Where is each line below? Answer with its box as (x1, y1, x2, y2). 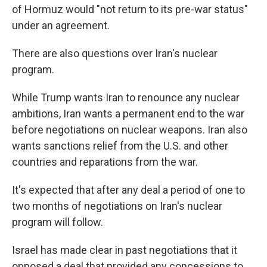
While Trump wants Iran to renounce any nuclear (12, 91, 240, 104)
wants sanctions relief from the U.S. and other (12, 139, 228, 152)
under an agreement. (12, 19, 110, 32)
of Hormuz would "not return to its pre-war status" (12, 3, 248, 15)
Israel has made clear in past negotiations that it (12, 244, 237, 256)
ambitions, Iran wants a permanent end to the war (12, 107, 244, 120)
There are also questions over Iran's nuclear (12, 47, 218, 60)
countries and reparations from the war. (12, 156, 198, 168)
